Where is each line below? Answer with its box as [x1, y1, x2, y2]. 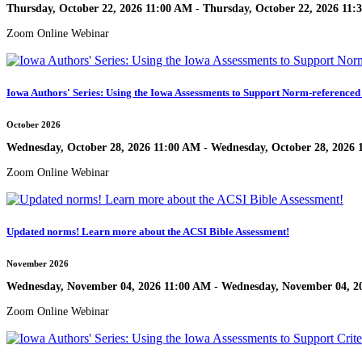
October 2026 [6, 119, 61, 129]
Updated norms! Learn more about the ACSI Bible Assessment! [6, 225, 289, 238]
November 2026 [6, 258, 69, 268]
